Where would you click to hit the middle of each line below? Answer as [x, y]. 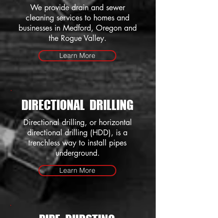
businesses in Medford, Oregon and [77, 28]
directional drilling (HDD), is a [77, 133]
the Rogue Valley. [77, 38]
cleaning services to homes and [77, 18]
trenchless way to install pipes [77, 143]
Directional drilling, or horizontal [77, 122]
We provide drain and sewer [77, 8]
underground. [77, 153]
